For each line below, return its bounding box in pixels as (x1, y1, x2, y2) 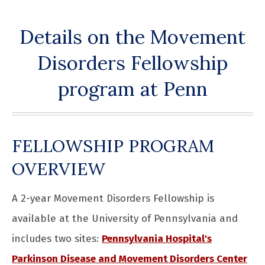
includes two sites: (12, 232, 102, 245)
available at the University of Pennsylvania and (12, 212, 238, 225)
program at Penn (57, 76, 208, 101)
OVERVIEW (12, 158, 105, 180)
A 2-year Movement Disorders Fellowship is (12, 192, 214, 205)
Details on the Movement (20, 24, 245, 49)
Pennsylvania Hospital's (102, 232, 212, 245)
